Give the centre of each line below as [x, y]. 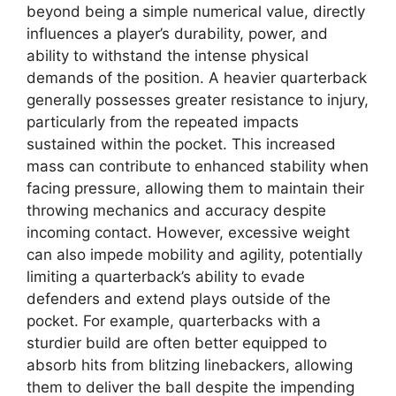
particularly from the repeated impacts [163, 122]
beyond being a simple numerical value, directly [196, 11]
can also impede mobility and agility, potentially [194, 254]
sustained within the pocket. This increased [181, 144]
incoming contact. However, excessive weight [188, 232]
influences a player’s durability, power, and [177, 33]
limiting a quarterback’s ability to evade [166, 276]
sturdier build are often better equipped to [177, 343]
